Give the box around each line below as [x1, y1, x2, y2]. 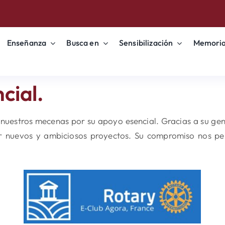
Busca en [66, 38, 99, 48]
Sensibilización [119, 38, 173, 48]
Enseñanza [7, 38, 47, 48]
